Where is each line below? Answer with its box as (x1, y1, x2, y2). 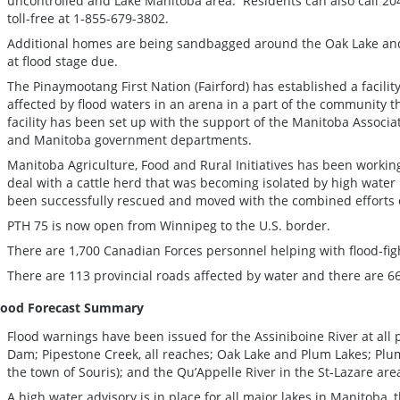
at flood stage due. (7, 52, 118, 70)
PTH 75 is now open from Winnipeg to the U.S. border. (7, 216, 330, 234)
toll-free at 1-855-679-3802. (7, 9, 169, 27)
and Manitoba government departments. (7, 130, 255, 148)
